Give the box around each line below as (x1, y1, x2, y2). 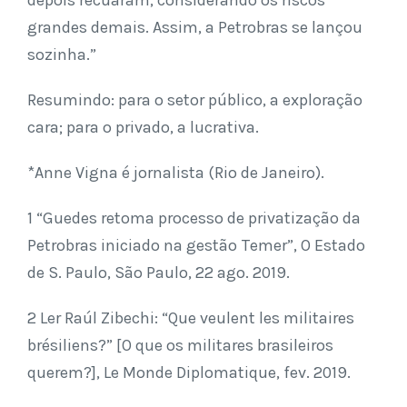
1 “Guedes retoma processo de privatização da (27, 207, 361, 228)
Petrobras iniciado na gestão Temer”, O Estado (27, 234, 365, 255)
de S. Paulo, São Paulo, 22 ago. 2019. (27, 262, 290, 283)
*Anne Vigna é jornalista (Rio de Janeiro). (27, 162, 324, 183)
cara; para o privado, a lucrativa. (27, 116, 259, 137)
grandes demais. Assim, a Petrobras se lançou (27, 16, 362, 37)
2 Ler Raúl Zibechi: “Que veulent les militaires (27, 307, 354, 328)
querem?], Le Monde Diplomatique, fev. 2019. (27, 362, 351, 382)
